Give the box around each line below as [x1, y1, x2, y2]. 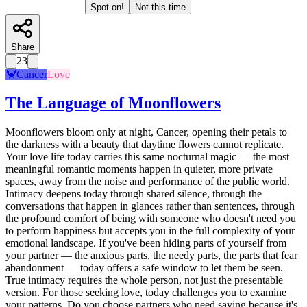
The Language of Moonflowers [5, 94, 221, 112]
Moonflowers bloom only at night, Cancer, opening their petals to [5, 126, 287, 138]
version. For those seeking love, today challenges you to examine [5, 286, 286, 299]
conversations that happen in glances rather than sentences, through [5, 200, 295, 212]
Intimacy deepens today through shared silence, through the [5, 188, 262, 200]
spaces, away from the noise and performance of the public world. [5, 175, 290, 188]
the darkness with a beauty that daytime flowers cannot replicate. [5, 138, 284, 151]
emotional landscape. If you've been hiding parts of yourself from [5, 237, 286, 249]
